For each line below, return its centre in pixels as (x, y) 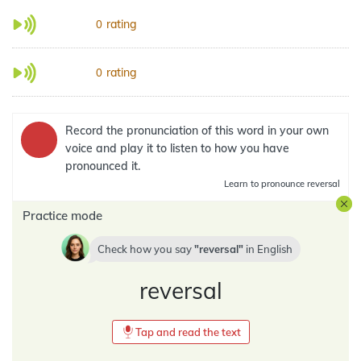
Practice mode (62, 216)
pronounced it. (103, 166)
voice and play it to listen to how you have (177, 148)
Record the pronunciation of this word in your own (197, 131)
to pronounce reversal (294, 184)
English (274, 249)
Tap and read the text (188, 332)
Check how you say (145, 249)
